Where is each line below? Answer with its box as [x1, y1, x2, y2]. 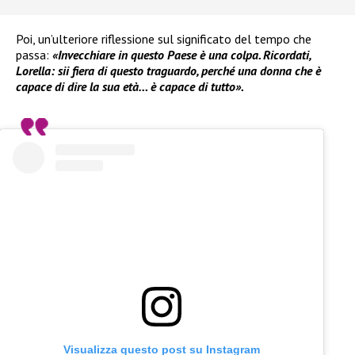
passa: [16, 47, 52, 63]
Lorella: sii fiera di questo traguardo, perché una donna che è [16, 63, 321, 79]
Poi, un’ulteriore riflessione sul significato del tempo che [16, 31, 311, 48]
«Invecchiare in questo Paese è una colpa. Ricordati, [52, 47, 311, 63]
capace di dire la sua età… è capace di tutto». [16, 78, 244, 95]
